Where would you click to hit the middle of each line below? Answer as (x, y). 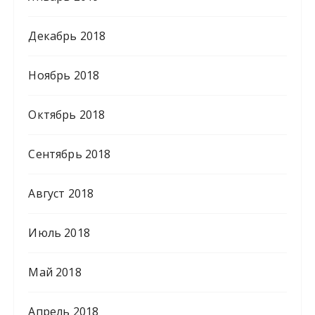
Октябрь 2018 (67, 115)
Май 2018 (55, 272)
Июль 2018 (59, 233)
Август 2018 (61, 194)
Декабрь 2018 (67, 36)
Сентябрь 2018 (70, 154)
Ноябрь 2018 (64, 76)
